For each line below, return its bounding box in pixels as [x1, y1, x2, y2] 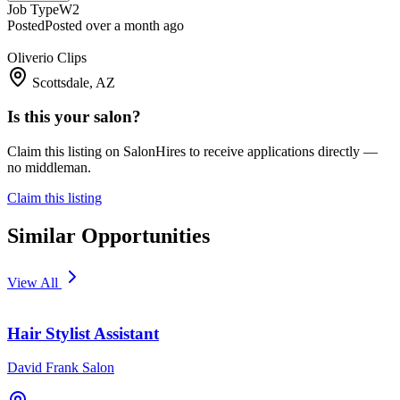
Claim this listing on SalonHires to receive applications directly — [7, 144, 378, 160]
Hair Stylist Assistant [7, 323, 159, 343]
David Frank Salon [7, 360, 114, 376]
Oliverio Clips [7, 49, 87, 65]
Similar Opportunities [7, 224, 210, 247]
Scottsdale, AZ [32, 74, 115, 90]
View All [7, 274, 62, 290]
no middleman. [7, 160, 91, 176]
